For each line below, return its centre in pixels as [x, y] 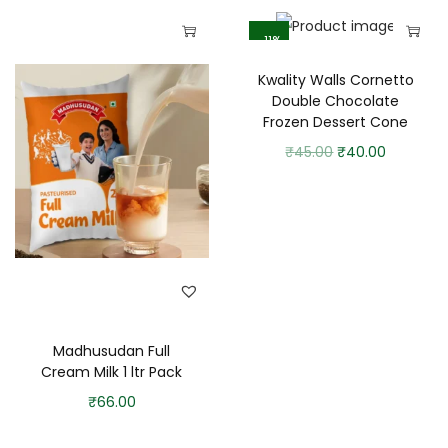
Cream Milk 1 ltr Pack [112, 372]
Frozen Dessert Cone [336, 122]
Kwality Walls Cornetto [335, 80]
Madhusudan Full [112, 351]
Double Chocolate [336, 101]
